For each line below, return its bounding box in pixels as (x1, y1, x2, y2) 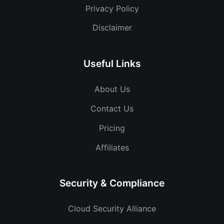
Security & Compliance (59, 177, 164, 189)
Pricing (99, 122, 125, 133)
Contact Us (90, 103, 133, 113)
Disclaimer (92, 22, 132, 33)
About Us (94, 84, 130, 94)
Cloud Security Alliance (68, 203, 156, 214)
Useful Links (83, 57, 141, 70)
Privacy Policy (85, 3, 139, 13)
